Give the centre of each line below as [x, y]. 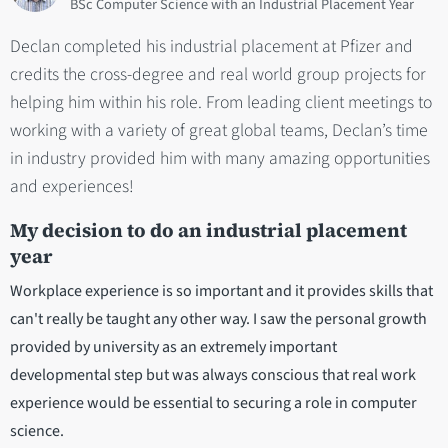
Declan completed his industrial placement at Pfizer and [211, 47]
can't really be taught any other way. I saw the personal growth [218, 319]
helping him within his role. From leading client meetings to [221, 103]
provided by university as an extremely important [173, 347]
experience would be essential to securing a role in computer [213, 403]
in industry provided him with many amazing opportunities [220, 159]
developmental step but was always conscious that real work [213, 375]
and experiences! [72, 187]
